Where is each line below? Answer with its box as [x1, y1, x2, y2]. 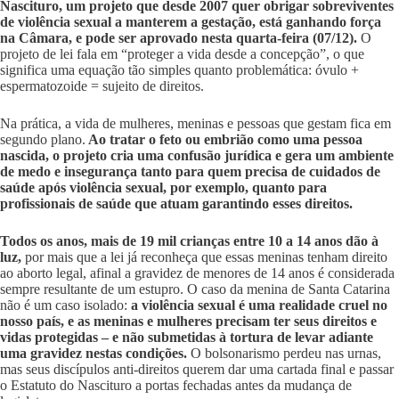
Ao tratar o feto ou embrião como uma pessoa [85, 131, 362, 147]
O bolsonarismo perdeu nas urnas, [191, 345, 381, 361]
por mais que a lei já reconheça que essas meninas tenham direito [25, 248, 387, 265]
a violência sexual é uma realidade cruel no [131, 297, 387, 313]
